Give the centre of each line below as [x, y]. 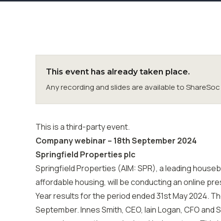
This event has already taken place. [118, 72]
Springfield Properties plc [86, 154]
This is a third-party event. [83, 127]
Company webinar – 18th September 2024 [116, 141]
